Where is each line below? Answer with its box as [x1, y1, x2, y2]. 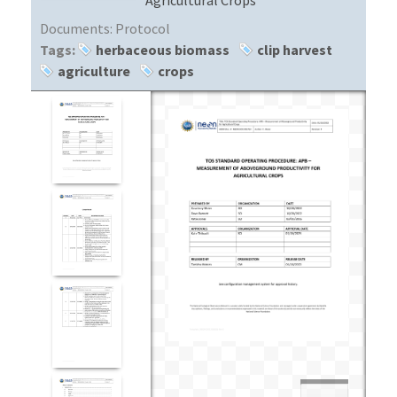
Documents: [40, 19, 115, 37]
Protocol [115, 19, 170, 37]
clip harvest [257, 40, 332, 58]
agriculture [58, 61, 130, 80]
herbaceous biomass [96, 40, 230, 58]
